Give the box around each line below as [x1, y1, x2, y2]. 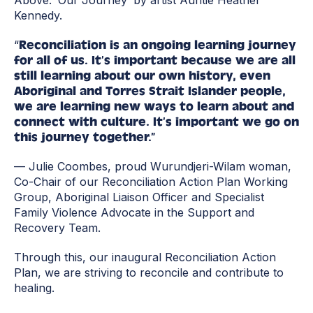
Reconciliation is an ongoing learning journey [19, 38, 296, 53]
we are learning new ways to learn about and [14, 99, 294, 115]
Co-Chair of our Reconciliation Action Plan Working [14, 175, 288, 189]
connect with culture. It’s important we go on [14, 115, 299, 130]
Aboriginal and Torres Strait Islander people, [14, 84, 286, 99]
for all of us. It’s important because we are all [14, 53, 296, 68]
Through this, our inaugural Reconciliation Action [14, 250, 276, 265]
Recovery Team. [14, 221, 101, 235]
